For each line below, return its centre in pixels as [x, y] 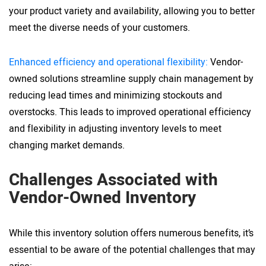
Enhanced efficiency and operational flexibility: [108, 62]
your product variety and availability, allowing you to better [132, 11]
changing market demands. [67, 145]
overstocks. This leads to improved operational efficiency [130, 112]
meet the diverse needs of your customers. [99, 28]
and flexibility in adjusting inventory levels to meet [115, 129]
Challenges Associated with [113, 180]
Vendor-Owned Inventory [102, 198]
